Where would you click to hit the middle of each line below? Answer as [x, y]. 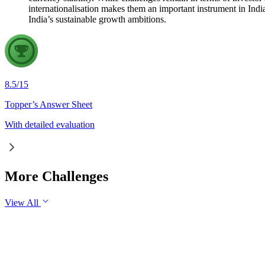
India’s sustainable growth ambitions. [97, 19]
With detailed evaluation [50, 124]
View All [23, 202]
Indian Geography [62, 243]
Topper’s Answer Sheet [49, 104]
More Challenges [56, 176]
